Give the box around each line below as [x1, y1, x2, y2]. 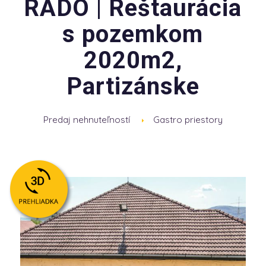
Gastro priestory [153, 114, 223, 125]
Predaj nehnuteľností [43, 114, 130, 125]
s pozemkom [62, 20, 204, 48]
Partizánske [66, 72, 199, 100]
